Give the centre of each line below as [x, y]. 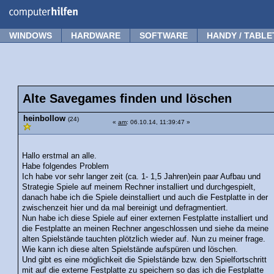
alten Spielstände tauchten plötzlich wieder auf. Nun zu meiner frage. [144, 239]
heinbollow [44, 119]
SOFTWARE [164, 35]
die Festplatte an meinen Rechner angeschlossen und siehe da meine [146, 228]
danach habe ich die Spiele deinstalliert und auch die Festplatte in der [145, 197]
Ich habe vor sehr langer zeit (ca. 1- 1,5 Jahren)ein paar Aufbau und [142, 176]
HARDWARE [96, 35]
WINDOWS [31, 35]
